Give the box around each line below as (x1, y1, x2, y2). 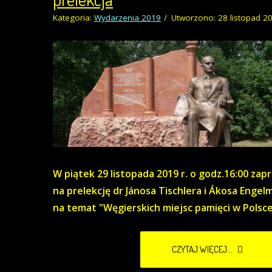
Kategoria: (53, 12, 94, 24)
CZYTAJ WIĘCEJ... (172, 243, 234, 256)
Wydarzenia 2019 (94, 12, 161, 24)
